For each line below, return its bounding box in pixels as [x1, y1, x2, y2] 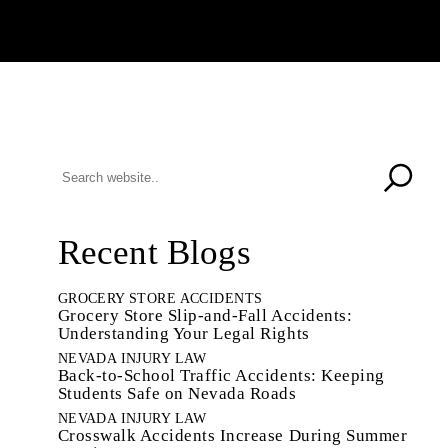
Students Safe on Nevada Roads [57, 383, 297, 403]
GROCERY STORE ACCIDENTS [57, 290, 263, 306]
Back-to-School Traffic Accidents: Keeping [57, 365, 385, 385]
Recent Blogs [57, 233, 251, 273]
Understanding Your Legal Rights [57, 323, 310, 343]
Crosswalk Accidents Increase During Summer [57, 425, 408, 445]
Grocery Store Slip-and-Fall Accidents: [57, 305, 353, 325]
